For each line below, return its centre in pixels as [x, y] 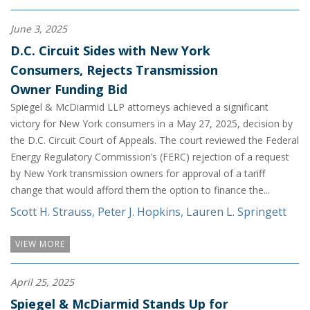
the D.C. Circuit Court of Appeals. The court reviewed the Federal [155, 140]
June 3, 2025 [39, 28]
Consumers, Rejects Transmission [114, 70]
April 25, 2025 [42, 282]
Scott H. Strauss [51, 211]
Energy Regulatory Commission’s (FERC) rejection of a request [150, 156]
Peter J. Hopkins [139, 211]
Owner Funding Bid [69, 89]
